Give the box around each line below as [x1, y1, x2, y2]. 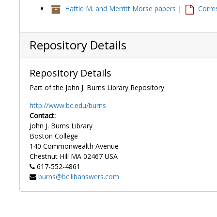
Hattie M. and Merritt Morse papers [65, 4, 176, 14]
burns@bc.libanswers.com [38, 171, 119, 181]
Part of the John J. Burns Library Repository [30, 82, 164, 92]
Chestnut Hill [30, 151, 69, 161]
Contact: [30, 110, 56, 120]
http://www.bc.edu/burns [30, 100, 106, 110]
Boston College [30, 131, 78, 140]
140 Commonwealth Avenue [30, 141, 119, 151]
